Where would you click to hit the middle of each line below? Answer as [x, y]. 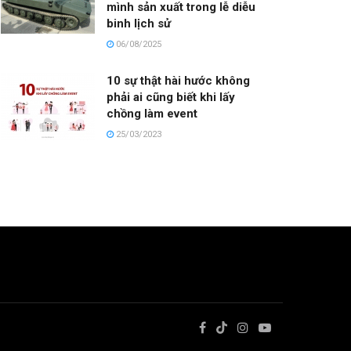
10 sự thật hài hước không [178, 81]
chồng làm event [152, 114]
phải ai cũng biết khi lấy [171, 98]
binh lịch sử [139, 24]
